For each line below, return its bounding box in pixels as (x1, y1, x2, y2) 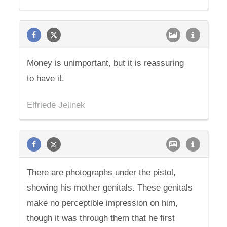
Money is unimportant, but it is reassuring (27, 58, 184, 68)
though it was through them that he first (27, 213, 175, 223)
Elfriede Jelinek (27, 100, 86, 110)
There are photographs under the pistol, (27, 168, 176, 177)
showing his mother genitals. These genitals (27, 183, 193, 193)
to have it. (27, 73, 65, 83)
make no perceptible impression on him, (27, 198, 178, 208)
